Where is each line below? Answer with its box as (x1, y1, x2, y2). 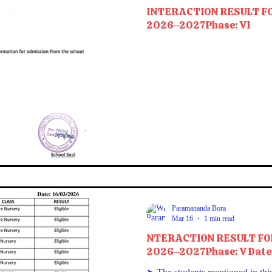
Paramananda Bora (172, 203, 226, 212)
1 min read (204, 214, 234, 223)
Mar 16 (172, 214, 193, 223)
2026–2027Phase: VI (146, 18, 250, 32)
